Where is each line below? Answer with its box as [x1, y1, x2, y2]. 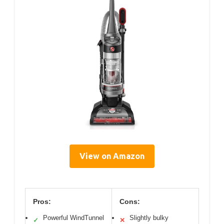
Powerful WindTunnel [43, 213, 104, 221]
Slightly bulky [129, 213, 168, 221]
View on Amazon [79, 151, 144, 160]
